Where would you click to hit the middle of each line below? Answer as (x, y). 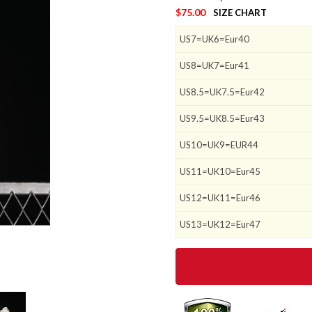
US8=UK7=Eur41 (214, 66)
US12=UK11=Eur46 (220, 198)
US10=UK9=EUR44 (219, 145)
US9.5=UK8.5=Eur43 (222, 119)
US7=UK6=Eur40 (214, 39)
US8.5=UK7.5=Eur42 (222, 92)
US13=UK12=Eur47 (220, 225)
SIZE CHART (240, 13)
